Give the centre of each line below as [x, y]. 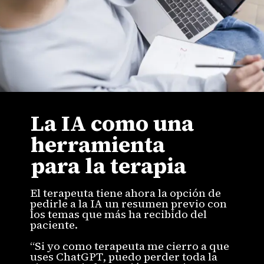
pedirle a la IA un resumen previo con [129, 204]
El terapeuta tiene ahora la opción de [126, 193]
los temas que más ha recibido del [119, 214]
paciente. [54, 225]
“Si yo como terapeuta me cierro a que [130, 246]
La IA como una [113, 123]
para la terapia [109, 166]
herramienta [98, 145]
